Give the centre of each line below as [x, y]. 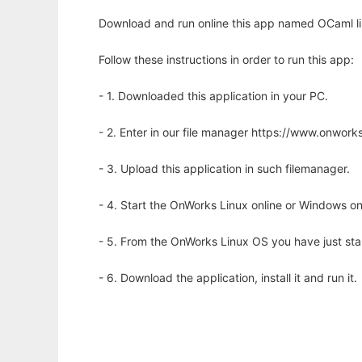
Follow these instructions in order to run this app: [226, 60]
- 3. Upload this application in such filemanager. [224, 169]
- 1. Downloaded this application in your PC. [213, 96]
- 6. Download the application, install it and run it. [228, 278]
